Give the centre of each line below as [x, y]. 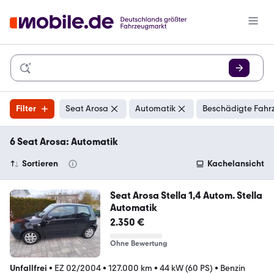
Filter [26, 109]
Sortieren [40, 164]
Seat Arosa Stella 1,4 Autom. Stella [186, 195]
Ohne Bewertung [138, 243]
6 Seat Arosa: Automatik [64, 142]
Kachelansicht [236, 164]
